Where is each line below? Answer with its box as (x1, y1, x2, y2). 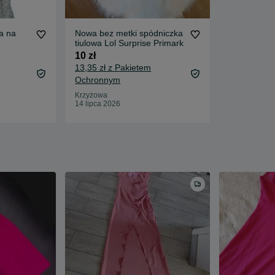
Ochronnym (75, 74, 121, 85)
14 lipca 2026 (75, 99, 121, 108)
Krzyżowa (75, 90, 108, 99)
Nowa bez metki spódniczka (75, 28, 184, 38)
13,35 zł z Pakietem (75, 62, 152, 72)
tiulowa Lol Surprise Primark (75, 37, 184, 48)
